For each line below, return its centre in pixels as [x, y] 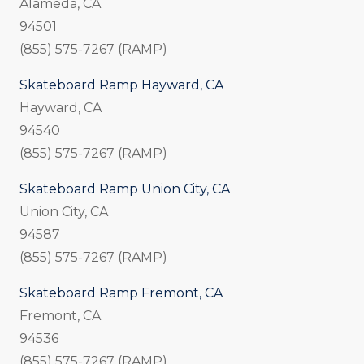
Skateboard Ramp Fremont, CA [121, 293]
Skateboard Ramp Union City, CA [125, 189]
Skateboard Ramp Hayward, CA [121, 85]
